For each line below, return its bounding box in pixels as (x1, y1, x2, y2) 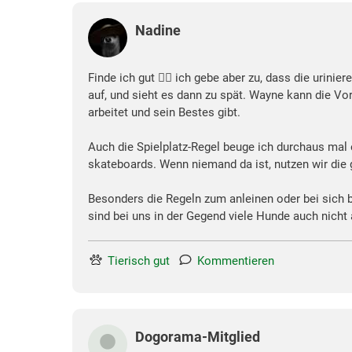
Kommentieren (197, 253, 274, 268)
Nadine (135, 21, 181, 38)
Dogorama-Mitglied (135, 328, 260, 345)
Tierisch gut (108, 253, 170, 268)
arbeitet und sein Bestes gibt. (88, 104, 240, 119)
